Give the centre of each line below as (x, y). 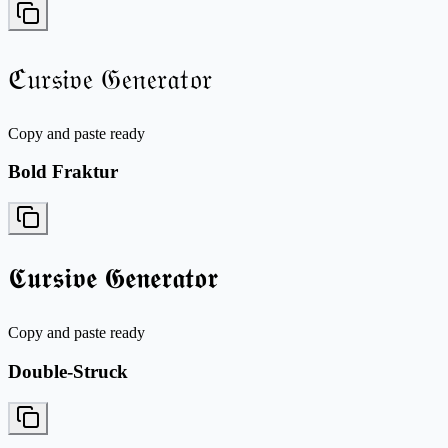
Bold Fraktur (63, 172)
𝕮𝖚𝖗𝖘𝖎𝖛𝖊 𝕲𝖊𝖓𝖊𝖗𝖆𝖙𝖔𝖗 (113, 279)
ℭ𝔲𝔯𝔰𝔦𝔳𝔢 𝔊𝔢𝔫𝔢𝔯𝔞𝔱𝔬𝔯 (110, 79)
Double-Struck (68, 371)
